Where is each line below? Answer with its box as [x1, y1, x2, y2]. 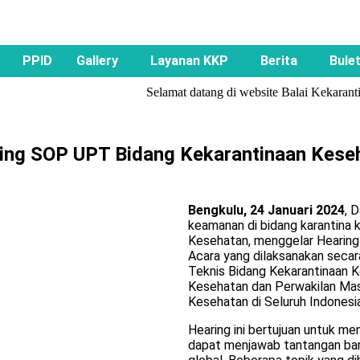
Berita [260, 53, 297, 68]
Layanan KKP [149, 53, 228, 68]
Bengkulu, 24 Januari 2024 [188, 202, 345, 218]
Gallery [76, 53, 118, 68]
